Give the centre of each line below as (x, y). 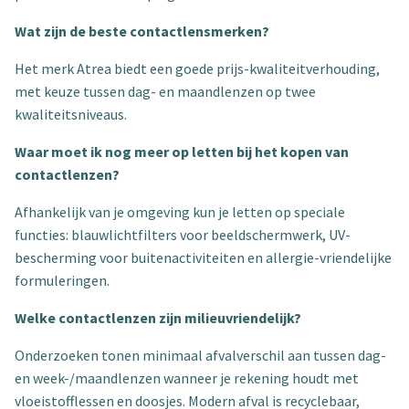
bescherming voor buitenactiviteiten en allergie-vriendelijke (203, 257)
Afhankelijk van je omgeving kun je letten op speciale (180, 212)
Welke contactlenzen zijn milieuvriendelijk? (158, 318)
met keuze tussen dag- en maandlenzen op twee (165, 91)
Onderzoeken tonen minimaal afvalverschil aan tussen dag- (200, 355)
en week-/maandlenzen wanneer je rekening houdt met (187, 378)
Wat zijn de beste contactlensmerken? (142, 31)
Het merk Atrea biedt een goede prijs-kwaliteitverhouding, (197, 68)
